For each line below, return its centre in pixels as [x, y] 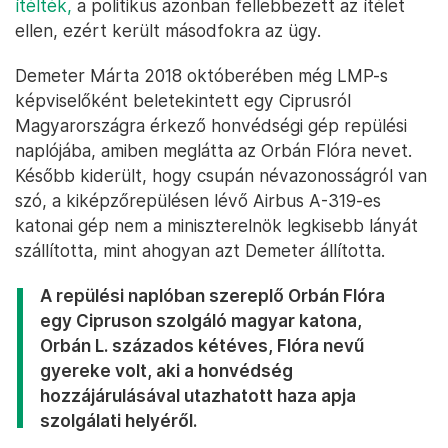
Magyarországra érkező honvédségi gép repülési [211, 126]
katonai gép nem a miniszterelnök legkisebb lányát [216, 226]
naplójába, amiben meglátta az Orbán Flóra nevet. [213, 151]
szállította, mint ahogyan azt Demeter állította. [200, 251]
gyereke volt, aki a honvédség [166, 371]
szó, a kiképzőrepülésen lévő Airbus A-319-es [198, 201]
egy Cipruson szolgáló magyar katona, [201, 321]
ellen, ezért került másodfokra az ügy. [168, 31]
